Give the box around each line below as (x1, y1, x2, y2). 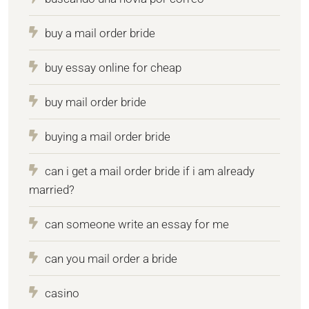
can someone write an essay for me (45, 217, 229, 231)
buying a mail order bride (45, 129, 170, 143)
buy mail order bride (45, 94, 146, 109)
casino (45, 286, 79, 300)
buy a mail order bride (45, 26, 155, 40)
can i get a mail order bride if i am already (45, 163, 255, 178)
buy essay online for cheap (45, 60, 181, 74)
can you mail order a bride (45, 251, 177, 266)
